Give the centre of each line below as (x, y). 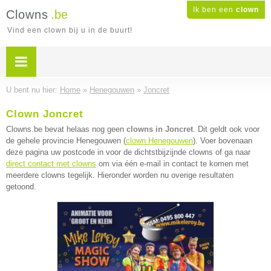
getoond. (21, 187)
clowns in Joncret (160, 129)
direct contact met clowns (51, 164)
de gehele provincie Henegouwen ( (66, 141)
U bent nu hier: (33, 90)
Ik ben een (214, 10)
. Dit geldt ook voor (226, 129)
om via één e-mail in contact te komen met (172, 164)
